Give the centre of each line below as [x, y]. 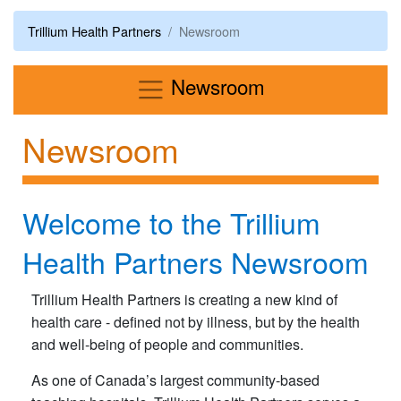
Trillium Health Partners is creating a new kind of [184, 299]
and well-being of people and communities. [167, 344]
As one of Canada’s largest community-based [175, 380]
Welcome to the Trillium [171, 222]
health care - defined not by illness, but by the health [196, 321]
